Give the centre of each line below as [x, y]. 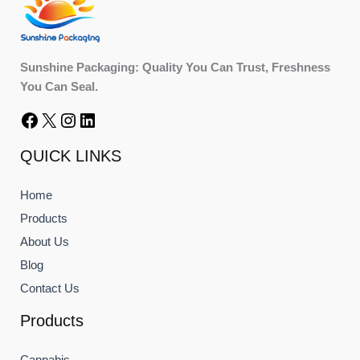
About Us [45, 241]
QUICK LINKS [71, 155]
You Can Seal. [59, 86]
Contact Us [50, 288]
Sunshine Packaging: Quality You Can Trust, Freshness [175, 67]
